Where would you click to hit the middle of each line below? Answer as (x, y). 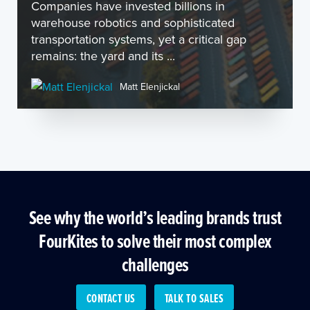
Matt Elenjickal (150, 86)
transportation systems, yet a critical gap (139, 39)
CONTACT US (111, 298)
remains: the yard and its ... (103, 56)
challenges (155, 264)
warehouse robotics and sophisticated (133, 22)
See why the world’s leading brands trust (155, 217)
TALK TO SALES (194, 298)
